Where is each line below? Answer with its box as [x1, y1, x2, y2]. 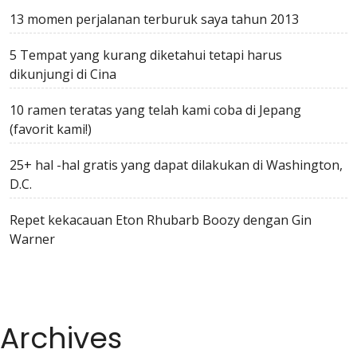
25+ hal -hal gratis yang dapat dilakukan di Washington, [10, 156, 343, 174]
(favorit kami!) [10, 120, 92, 138]
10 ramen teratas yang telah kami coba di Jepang [10, 101, 301, 119]
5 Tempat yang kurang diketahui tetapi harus [10, 46, 282, 64]
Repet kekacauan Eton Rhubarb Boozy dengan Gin [10, 211, 312, 229]
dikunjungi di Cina [10, 65, 116, 83]
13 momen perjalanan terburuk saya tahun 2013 [10, 10, 299, 28]
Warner [10, 230, 55, 248]
